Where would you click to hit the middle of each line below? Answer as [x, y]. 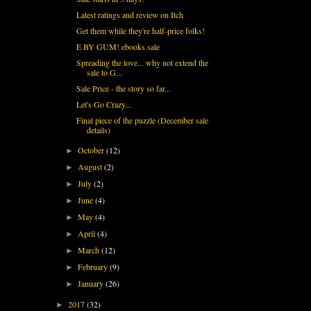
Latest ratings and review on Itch [129, 14]
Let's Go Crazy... [103, 104]
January [92, 283]
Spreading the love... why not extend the [142, 62]
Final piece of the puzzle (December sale [142, 120]
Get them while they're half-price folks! [140, 30]
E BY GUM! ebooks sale [118, 46]
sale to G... [104, 72]
